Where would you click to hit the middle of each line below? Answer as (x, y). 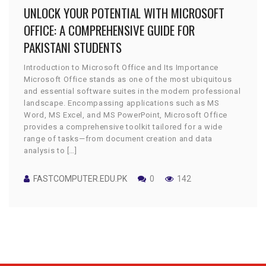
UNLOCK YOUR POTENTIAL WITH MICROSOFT (124, 12)
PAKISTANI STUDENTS (73, 47)
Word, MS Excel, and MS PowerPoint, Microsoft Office (126, 115)
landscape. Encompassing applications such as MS (122, 103)
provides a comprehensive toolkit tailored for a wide (123, 126)
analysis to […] (50, 150)
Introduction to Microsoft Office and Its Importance (121, 67)
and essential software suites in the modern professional (132, 91)
